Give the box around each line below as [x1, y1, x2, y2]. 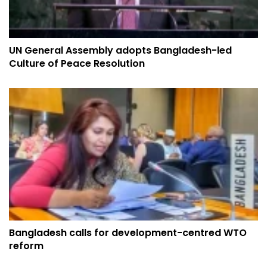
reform [9, 238, 44, 253]
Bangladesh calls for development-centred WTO [9, 225, 247, 240]
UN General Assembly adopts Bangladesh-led [9, 44, 232, 58]
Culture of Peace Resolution [9, 57, 145, 71]
